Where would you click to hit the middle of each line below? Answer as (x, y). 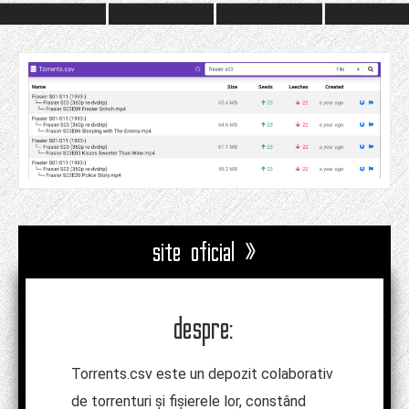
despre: (204, 329)
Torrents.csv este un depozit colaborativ (202, 374)
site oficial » (204, 253)
